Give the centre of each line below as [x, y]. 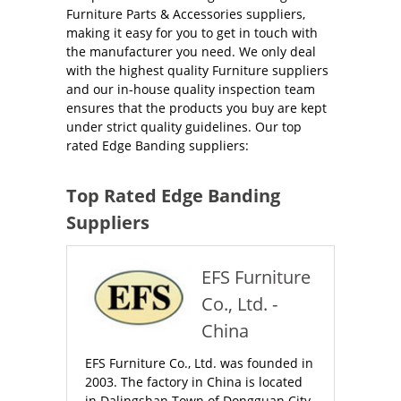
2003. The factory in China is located [194, 382]
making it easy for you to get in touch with [192, 33]
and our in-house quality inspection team [191, 89]
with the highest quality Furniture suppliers [197, 70]
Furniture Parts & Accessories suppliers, [186, 14]
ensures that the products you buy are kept [196, 108]
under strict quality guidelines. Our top [184, 127]
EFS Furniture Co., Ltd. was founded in [199, 363]
